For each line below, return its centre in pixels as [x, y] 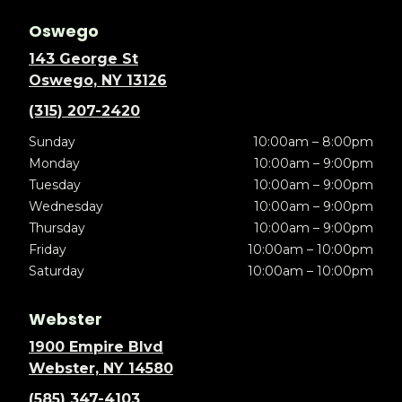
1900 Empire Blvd [96, 347]
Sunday [52, 142]
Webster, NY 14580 [101, 369]
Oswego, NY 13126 [98, 81]
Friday [48, 250]
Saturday [57, 271]
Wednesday [66, 207]
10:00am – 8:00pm [313, 142]
